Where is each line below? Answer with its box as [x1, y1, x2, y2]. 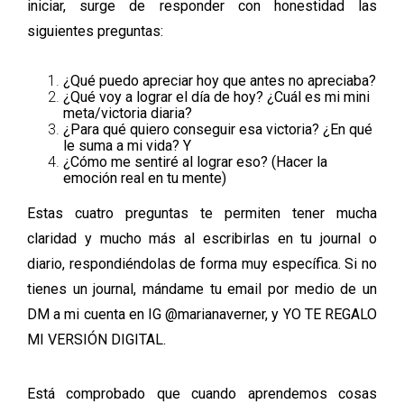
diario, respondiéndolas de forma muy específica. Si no [27, 254, 377, 272]
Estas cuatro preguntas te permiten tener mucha [27, 204, 377, 222]
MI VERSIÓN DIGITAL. [27, 330, 170, 348]
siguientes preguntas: [27, 22, 167, 40]
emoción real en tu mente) [63, 169, 226, 187]
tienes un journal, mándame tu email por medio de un [27, 280, 377, 298]
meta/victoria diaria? [63, 104, 192, 122]
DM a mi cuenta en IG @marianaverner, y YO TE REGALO [27, 305, 377, 323]
